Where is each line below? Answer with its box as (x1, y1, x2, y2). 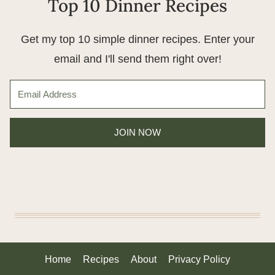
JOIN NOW (114, 126, 161, 137)
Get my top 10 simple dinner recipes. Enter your (20, 33, 255, 45)
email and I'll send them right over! (53, 52, 222, 65)
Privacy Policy (168, 254, 231, 265)
